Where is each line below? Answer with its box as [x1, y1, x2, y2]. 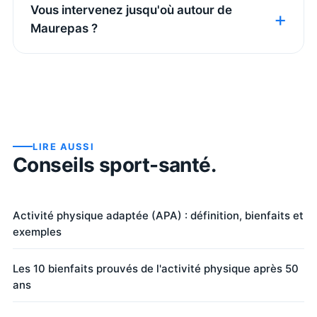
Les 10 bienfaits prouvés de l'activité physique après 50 [13, 261, 299, 275]
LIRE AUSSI [33, 140, 95, 152]
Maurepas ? [30, 21, 98, 35]
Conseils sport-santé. [13, 152, 217, 177]
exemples [13, 224, 62, 238]
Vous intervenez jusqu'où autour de [30, 2, 232, 17]
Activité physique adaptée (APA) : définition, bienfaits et [13, 208, 304, 222]
